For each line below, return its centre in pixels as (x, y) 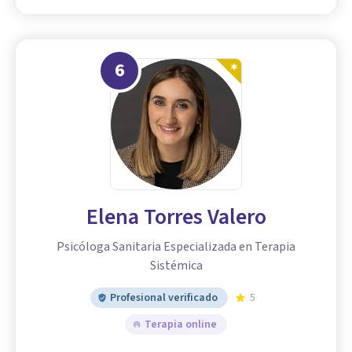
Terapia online (181, 324)
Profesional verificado (164, 297)
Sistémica (176, 265)
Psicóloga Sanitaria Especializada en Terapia (176, 246)
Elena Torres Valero (176, 216)
